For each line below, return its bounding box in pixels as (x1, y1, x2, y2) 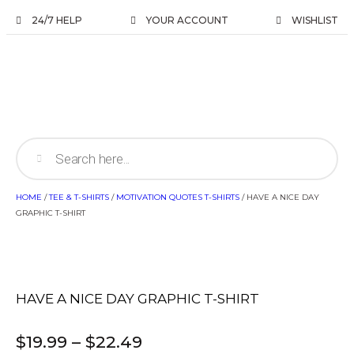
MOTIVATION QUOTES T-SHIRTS (116, 192, 239, 202)
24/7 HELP (32, 14, 82, 26)
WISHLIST (292, 14, 338, 26)
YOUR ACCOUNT (145, 14, 228, 26)
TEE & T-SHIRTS (49, 192, 109, 202)
